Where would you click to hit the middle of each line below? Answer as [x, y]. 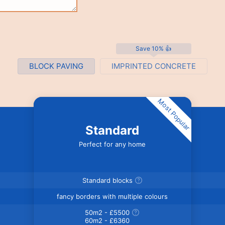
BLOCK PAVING [56, 66]
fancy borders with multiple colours [113, 196]
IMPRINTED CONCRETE [154, 66]
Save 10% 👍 [154, 48]
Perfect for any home [113, 144]
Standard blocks [107, 180]
